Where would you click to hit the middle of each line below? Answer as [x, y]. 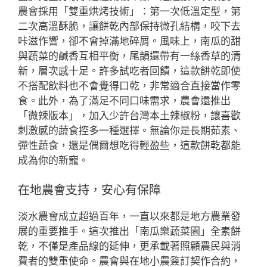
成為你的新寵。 [53, 160]
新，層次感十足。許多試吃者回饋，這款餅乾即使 [129, 71]
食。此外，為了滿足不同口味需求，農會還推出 [124, 100]
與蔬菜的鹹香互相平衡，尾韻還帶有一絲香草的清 [129, 56]
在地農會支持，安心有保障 [89, 190]
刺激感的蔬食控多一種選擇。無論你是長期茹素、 [129, 130]
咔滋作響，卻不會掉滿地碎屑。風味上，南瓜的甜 [129, 41]
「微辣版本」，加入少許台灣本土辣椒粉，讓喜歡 [129, 115]
